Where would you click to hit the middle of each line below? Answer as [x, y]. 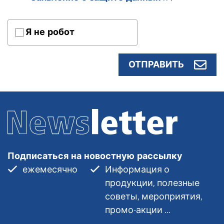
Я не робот [50, 32]
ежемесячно [50, 169]
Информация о [137, 169]
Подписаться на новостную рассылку [95, 156]
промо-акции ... [138, 210]
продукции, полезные [152, 183]
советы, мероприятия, [154, 196]
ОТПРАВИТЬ [156, 65]
